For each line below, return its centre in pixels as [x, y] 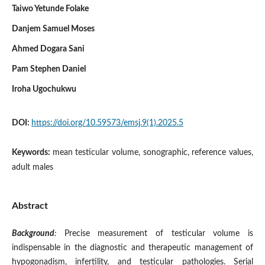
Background [33, 233]
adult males [32, 167]
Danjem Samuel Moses [53, 29]
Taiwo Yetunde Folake [50, 9]
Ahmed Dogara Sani [48, 49]
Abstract [30, 206]
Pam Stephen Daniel [49, 69]
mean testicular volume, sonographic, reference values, [153, 152]
